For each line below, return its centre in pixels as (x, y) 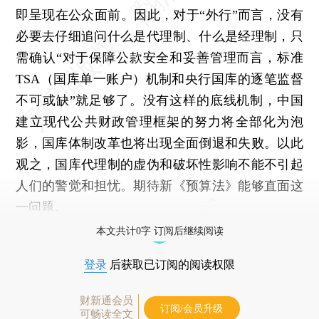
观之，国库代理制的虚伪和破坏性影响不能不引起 (159, 164)
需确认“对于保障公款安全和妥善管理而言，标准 (159, 57)
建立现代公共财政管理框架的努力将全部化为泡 (159, 121)
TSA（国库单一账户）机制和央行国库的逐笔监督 (159, 79)
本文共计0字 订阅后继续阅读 (159, 231)
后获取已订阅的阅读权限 (171, 264)
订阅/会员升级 (192, 308)
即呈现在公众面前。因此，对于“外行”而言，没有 (159, 15)
